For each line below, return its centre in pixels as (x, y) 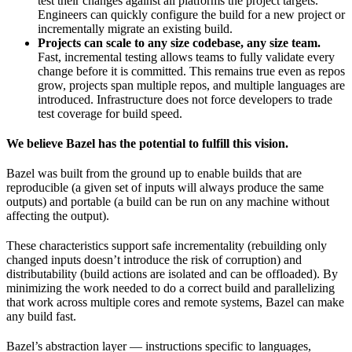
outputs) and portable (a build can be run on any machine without (168, 202)
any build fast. (41, 317)
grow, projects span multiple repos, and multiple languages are (191, 86)
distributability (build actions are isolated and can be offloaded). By (172, 274)
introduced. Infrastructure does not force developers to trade (185, 100)
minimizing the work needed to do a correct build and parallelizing (170, 288)
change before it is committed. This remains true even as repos (191, 71)
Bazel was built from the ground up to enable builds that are (154, 174)
